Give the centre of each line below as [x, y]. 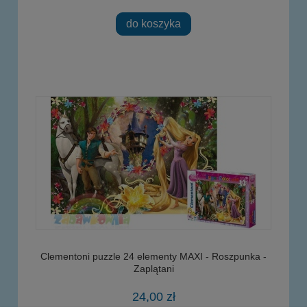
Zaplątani [153, 268]
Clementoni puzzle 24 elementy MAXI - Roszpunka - [153, 256]
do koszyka [153, 24]
